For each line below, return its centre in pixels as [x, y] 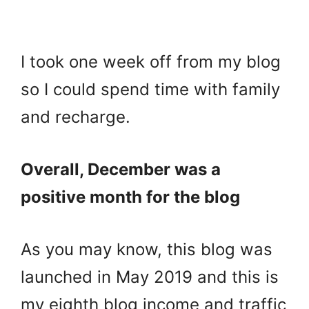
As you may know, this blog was [147, 249]
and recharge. [76, 117]
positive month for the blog [130, 197]
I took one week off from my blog [151, 61]
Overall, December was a [121, 169]
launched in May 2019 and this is [150, 277]
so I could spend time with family [150, 89]
